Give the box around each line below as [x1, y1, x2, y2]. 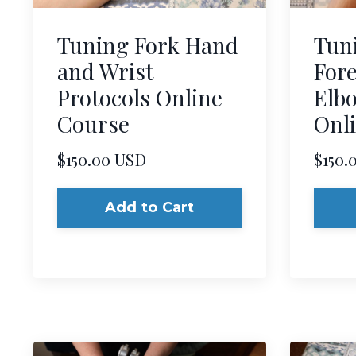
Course [57, 108, 130, 138]
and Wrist [57, 56, 153, 86]
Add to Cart [104, 199, 195, 217]
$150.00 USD [57, 147, 146, 170]
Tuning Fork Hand [57, 29, 238, 60]
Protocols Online [57, 82, 222, 112]
